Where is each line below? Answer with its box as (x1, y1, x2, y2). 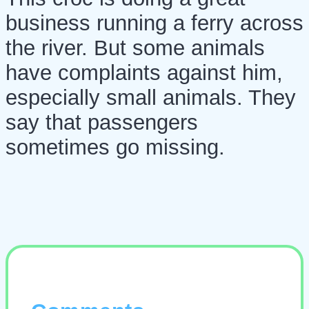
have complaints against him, (6, 60, 283, 85)
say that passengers (6, 110, 198, 134)
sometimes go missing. (6, 134, 225, 159)
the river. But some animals (6, 35, 265, 60)
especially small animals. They (6, 85, 296, 110)
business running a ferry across (6, 10, 303, 35)
